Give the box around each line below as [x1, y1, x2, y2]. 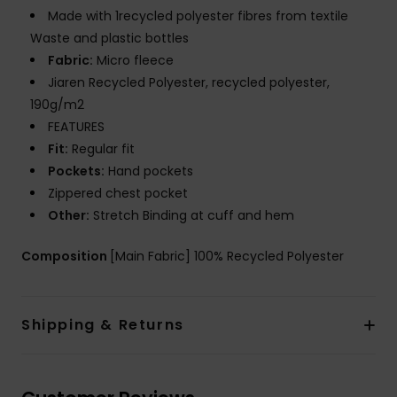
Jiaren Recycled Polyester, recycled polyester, [48, 74, 330, 92]
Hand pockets [105, 162, 193, 181]
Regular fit [68, 140, 135, 159]
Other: [48, 206, 90, 225]
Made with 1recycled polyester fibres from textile [48, 7, 348, 26]
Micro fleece [93, 51, 174, 70]
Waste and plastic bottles [30, 29, 189, 48]
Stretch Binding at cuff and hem [90, 206, 294, 225]
